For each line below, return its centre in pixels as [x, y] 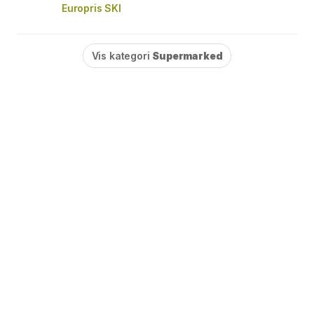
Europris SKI [91, 8]
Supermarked [187, 56]
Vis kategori [122, 56]
